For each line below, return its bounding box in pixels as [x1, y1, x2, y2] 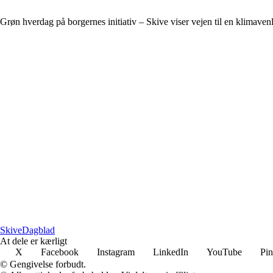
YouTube [207, 246, 242, 257]
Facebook [41, 246, 79, 257]
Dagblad [22, 224, 55, 235]
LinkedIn [153, 246, 188, 257]
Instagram [97, 246, 135, 257]
